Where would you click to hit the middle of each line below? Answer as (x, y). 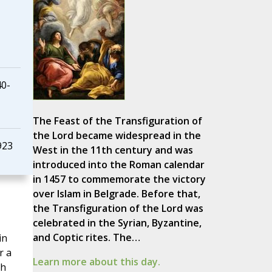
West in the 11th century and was (113, 150)
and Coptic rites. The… (86, 238)
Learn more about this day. (96, 262)
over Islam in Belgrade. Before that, (116, 194)
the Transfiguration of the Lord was (118, 209)
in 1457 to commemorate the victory (119, 179)
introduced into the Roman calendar (118, 165)
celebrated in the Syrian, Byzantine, (117, 223)
